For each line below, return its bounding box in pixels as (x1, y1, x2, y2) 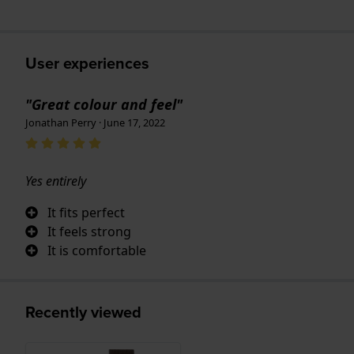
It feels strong (47, 222, 131, 240)
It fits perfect (47, 203, 125, 221)
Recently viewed (25, 299, 141, 324)
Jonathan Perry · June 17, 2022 (25, 115, 165, 130)
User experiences (25, 51, 149, 75)
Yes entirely (25, 171, 86, 190)
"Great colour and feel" (25, 94, 183, 114)
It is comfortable (47, 241, 146, 259)
